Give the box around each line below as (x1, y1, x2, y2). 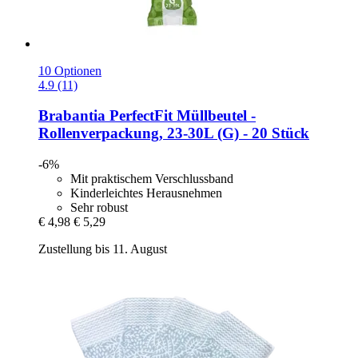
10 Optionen (38, 63, 101, 78)
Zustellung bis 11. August (38, 241, 167, 256)
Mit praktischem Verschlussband (70, 171, 233, 185)
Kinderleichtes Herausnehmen (70, 185, 222, 200)
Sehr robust (70, 200, 128, 214)
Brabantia (38, 107, 105, 125)
